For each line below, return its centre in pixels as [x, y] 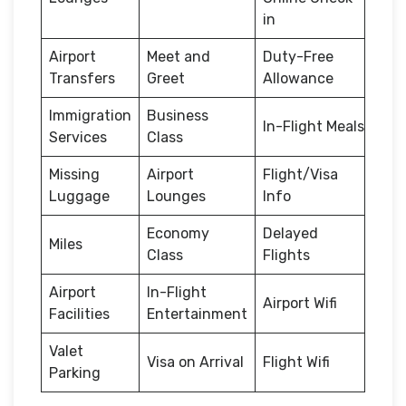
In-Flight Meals [314, 126]
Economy [178, 233]
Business [178, 115]
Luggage [79, 196]
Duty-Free [298, 56]
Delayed [290, 233]
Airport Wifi [300, 303]
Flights [286, 255]
